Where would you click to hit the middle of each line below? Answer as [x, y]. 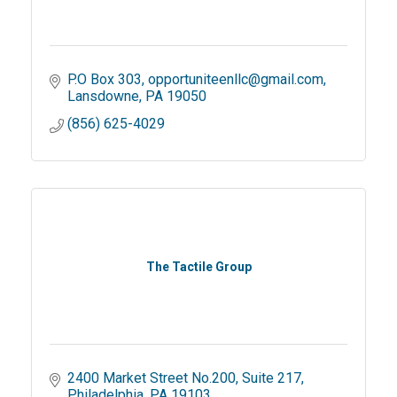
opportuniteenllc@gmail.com [236, 79]
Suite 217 [272, 378]
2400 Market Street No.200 [152, 378]
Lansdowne [103, 96]
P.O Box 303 [105, 79]
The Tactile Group [198, 266]
